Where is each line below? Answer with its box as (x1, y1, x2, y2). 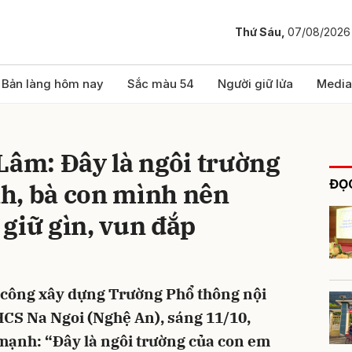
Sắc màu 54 (127, 76, 194, 91)
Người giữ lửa (218, 76, 293, 91)
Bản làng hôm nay (2, 76, 104, 91)
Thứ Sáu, (235, 25, 288, 39)
